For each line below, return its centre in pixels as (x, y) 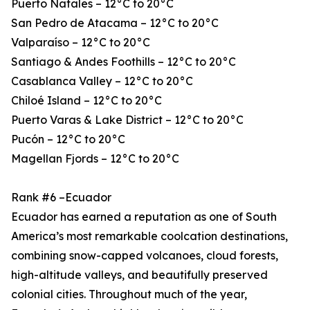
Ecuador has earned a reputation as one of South (144, 217)
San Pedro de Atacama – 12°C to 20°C (115, 23)
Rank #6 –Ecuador (61, 198)
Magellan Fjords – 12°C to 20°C (95, 159)
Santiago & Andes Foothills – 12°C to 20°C (124, 62)
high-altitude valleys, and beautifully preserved (139, 275)
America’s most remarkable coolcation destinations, (149, 236)
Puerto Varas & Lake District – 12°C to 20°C (127, 120)
